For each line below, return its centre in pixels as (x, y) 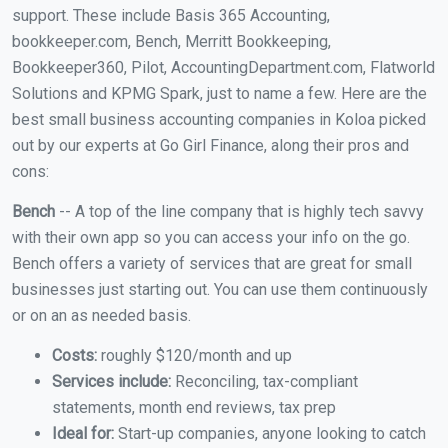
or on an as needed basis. (101, 316)
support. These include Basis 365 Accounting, (171, 16)
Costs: (74, 356)
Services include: (111, 382)
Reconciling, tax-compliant (264, 382)
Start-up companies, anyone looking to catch (270, 434)
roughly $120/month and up (194, 356)
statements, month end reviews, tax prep (194, 408)
